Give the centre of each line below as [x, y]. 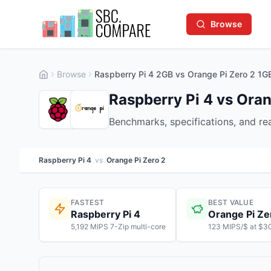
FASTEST [88, 202]
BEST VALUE [231, 202]
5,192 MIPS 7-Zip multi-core [118, 227]
